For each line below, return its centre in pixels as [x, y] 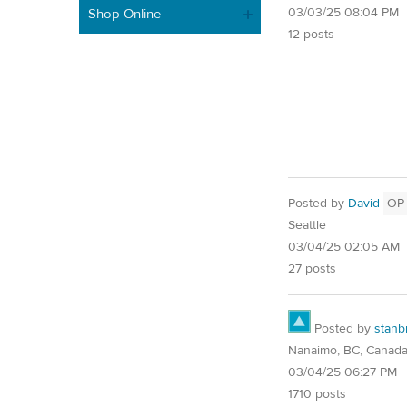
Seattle [307, 226]
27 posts [312, 269]
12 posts [311, 34]
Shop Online [124, 14]
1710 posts [317, 395]
